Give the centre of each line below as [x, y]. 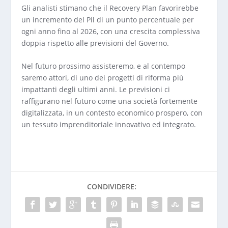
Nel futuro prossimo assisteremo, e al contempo [104, 66]
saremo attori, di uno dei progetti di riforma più [103, 77]
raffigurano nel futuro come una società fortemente [110, 101]
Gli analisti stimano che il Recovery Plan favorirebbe [110, 8]
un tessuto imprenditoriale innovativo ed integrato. [109, 124]
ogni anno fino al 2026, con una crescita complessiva [111, 31]
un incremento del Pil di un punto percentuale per [108, 19]
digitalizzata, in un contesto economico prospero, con [112, 112]
